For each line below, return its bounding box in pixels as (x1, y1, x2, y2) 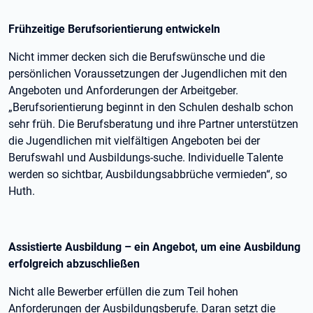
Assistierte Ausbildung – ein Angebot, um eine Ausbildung (8, 240, 300, 254)
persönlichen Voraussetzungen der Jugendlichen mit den (8, 67, 287, 80)
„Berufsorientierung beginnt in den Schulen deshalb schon (8, 101, 293, 114)
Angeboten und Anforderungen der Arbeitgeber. (8, 84, 238, 97)
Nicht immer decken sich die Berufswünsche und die (8, 50, 265, 64)
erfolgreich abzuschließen (8, 257, 140, 270)
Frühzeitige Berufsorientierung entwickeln (8, 22, 220, 36)
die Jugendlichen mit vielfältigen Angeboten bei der (8, 134, 260, 147)
